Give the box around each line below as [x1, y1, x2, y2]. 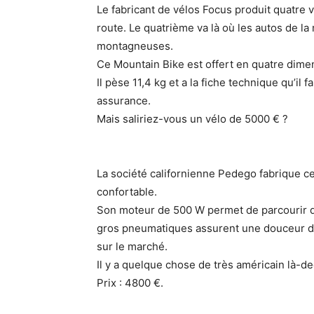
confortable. [97, 185, 157, 198]
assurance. [97, 94, 151, 107]
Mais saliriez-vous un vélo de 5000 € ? [97, 112, 288, 125]
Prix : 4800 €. [97, 276, 163, 289]
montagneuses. [97, 39, 173, 53]
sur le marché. [97, 240, 168, 253]
